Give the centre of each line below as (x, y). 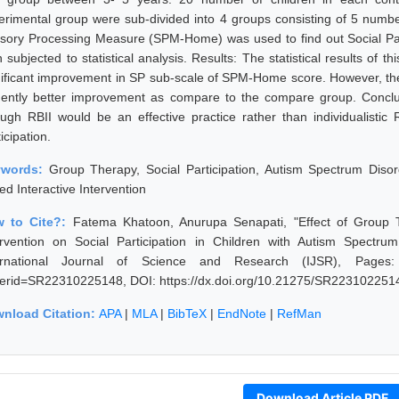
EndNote (242, 313)
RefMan (299, 313)
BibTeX (187, 313)
